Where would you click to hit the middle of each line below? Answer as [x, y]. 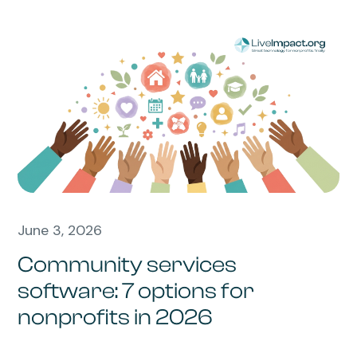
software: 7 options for [136, 290]
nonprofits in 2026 [116, 317]
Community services [127, 264]
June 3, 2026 [60, 230]
